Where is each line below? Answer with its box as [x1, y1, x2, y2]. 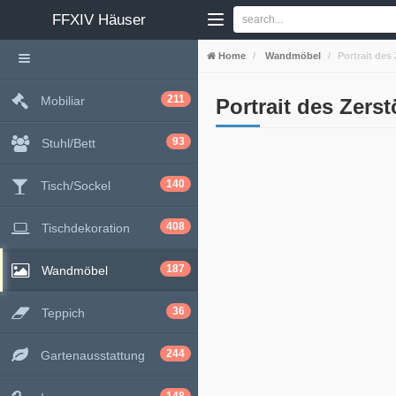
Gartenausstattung [41, 348, 145, 362]
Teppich [42, 306, 85, 320]
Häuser [98, 11, 146, 28]
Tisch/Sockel [41, 179, 110, 193]
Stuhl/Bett [42, 136, 95, 150]
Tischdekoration [42, 221, 130, 235]
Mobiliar [41, 94, 85, 108]
